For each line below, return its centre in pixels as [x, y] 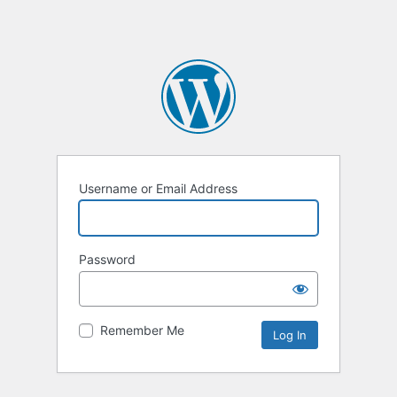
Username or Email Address [158, 189]
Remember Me [142, 331]
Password [107, 260]
